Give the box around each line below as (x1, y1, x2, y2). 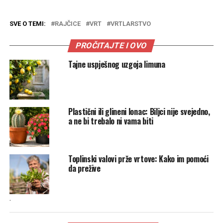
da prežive (68, 162, 101, 174)
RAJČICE (54, 19, 81, 27)
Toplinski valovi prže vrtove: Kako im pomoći (68, 152, 209, 165)
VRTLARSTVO (110, 19, 151, 27)
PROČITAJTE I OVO (75, 40, 149, 50)
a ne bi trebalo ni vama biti (68, 114, 153, 127)
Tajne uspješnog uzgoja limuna (68, 58, 165, 70)
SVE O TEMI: (9, 19, 46, 27)
